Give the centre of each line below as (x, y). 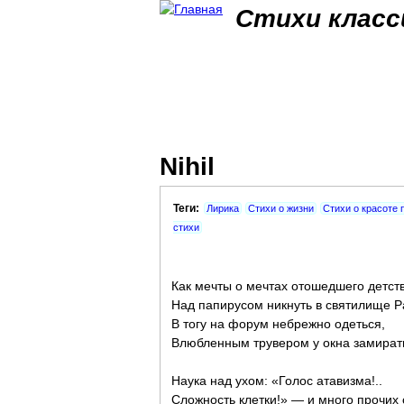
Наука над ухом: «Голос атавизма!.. (277, 381)
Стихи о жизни (281, 208)
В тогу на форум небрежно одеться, (278, 324)
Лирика (223, 208)
